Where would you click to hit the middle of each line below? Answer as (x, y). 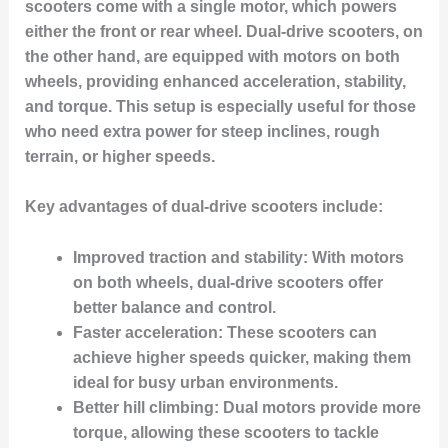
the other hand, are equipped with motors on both (212, 56)
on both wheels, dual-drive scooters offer (227, 282)
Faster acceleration (145, 332)
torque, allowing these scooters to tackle (225, 432)
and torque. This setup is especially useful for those (220, 106)
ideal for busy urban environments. (205, 382)
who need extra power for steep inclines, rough (202, 131)
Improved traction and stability (187, 257)
